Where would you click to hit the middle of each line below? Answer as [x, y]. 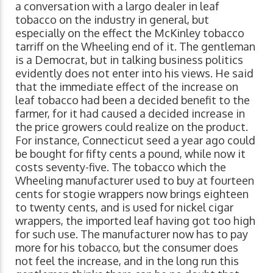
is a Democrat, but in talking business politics [129, 60]
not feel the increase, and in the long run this [127, 261]
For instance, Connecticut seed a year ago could [135, 140]
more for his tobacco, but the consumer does [127, 248]
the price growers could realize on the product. [132, 127]
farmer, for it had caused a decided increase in [130, 114]
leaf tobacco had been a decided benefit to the [133, 100]
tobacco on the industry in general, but [112, 20]
